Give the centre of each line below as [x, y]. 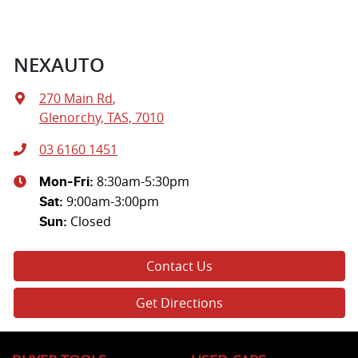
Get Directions [179, 302]
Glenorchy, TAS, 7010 [101, 117]
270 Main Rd [76, 98]
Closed [91, 221]
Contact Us [179, 266]
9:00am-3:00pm [113, 201]
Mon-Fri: [68, 182]
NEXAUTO [59, 64]
